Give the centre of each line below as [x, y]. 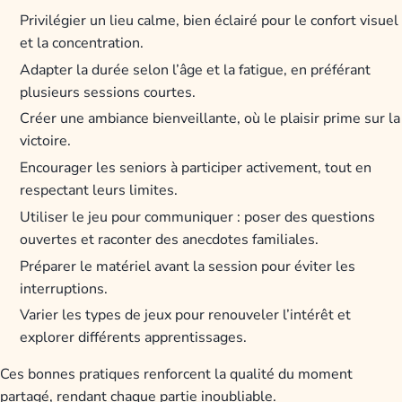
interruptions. [64, 288]
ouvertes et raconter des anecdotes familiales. [170, 239]
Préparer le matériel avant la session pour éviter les [188, 266]
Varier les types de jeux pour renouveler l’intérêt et [186, 315]
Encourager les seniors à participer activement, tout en [196, 168]
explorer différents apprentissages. [134, 338]
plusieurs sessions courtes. [108, 92]
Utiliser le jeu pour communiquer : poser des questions [198, 217]
